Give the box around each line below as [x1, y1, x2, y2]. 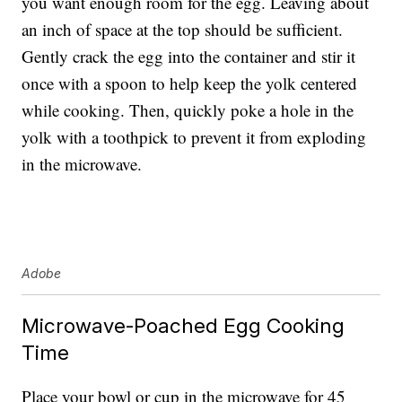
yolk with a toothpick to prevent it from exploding [22, 126, 367, 149]
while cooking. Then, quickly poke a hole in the [22, 99, 354, 122]
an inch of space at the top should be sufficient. [22, 18, 344, 41]
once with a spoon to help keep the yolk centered [22, 72, 358, 95]
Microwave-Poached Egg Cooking [22, 313, 345, 338]
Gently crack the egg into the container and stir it [22, 45, 356, 68]
